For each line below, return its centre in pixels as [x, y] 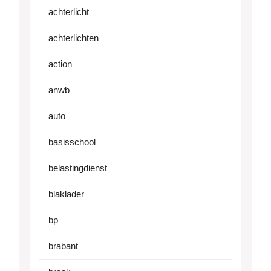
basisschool [72, 142]
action [60, 64]
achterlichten [73, 38]
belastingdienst [78, 168]
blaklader [66, 194]
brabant [63, 246]
